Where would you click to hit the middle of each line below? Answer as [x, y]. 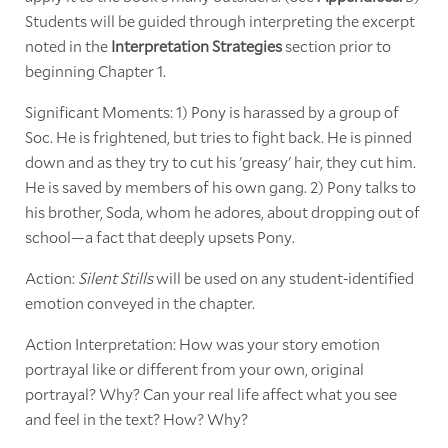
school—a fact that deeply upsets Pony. [159, 236]
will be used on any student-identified [283, 277]
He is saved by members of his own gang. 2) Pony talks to [220, 186]
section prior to [336, 45]
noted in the [67, 45]
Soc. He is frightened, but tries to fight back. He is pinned [218, 136]
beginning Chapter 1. [95, 70]
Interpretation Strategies [196, 45]
